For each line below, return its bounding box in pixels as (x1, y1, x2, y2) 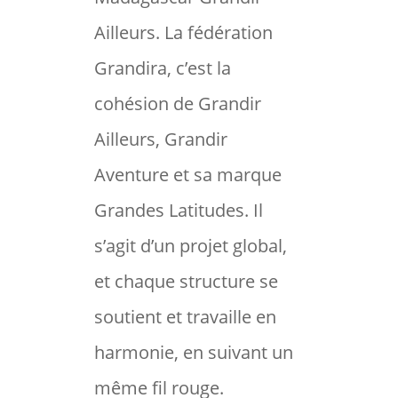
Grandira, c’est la (93, 56, 231, 80)
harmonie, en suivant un (93, 340, 293, 364)
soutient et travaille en (93, 305, 276, 329)
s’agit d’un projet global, (93, 234, 287, 258)
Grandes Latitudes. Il (93, 198, 263, 222)
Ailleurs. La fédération (93, 20, 273, 44)
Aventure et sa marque (93, 163, 282, 187)
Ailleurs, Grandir (93, 127, 227, 151)
